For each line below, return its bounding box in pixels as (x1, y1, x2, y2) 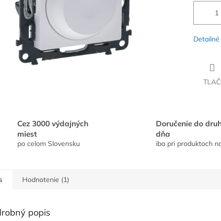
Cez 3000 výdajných (17, 119, 88, 129)
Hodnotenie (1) (22, 175, 69, 184)
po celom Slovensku (17, 139, 80, 148)
